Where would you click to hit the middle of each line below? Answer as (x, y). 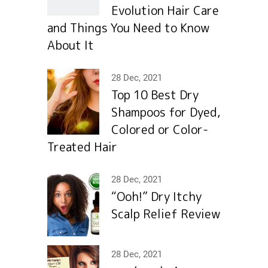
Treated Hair (82, 147)
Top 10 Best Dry (155, 95)
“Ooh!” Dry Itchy (156, 197)
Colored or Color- (160, 130)
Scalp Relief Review (166, 214)
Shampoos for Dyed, (166, 112)
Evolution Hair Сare (165, 10)
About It (71, 45)
